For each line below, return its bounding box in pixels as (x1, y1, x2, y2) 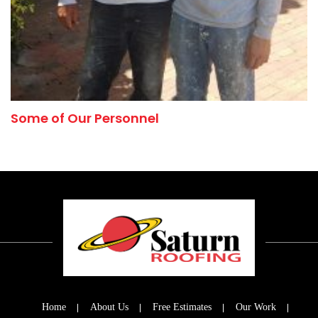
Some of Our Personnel (11, 109, 159, 128)
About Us (90, 301, 128, 312)
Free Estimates (153, 301, 212, 312)
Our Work (236, 301, 276, 312)
